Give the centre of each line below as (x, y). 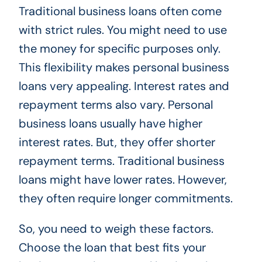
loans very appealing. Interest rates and (124, 86)
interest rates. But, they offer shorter (117, 142)
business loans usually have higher (110, 123)
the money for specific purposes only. (119, 48)
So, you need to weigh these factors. (116, 228)
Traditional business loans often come (120, 11)
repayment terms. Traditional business (121, 161)
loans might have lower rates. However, (123, 179)
